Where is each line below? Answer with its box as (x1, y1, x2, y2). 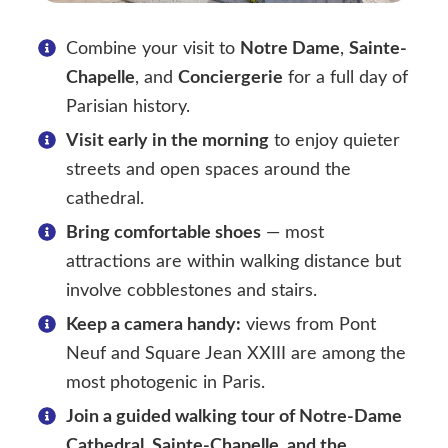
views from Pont (241, 316, 376, 335)
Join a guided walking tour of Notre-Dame (66, 408, 402, 427)
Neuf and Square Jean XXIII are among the (66, 345, 406, 364)
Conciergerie (178, 69, 283, 88)
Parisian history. (66, 98, 190, 117)
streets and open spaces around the (66, 161, 351, 180)
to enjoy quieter (269, 132, 400, 151)
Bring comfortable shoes (66, 224, 261, 243)
